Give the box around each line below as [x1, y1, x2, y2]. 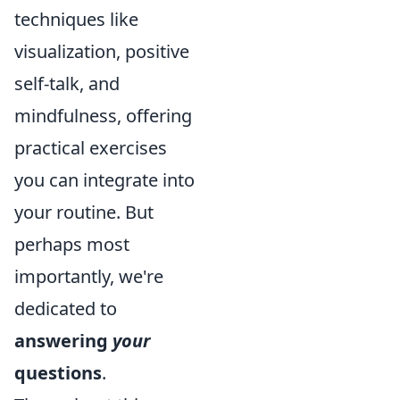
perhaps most [14, 232, 129, 256]
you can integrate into [14, 168, 195, 192]
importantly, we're [14, 264, 163, 288]
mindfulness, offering [14, 104, 192, 128]
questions [14, 361, 102, 385]
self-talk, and [14, 71, 120, 96]
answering [14, 329, 112, 353]
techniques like [14, 7, 138, 31]
